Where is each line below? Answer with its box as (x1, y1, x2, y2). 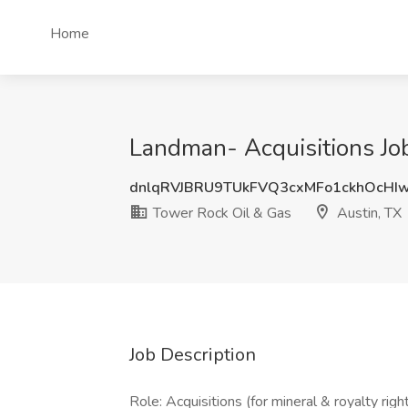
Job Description (129, 342, 256, 367)
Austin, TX (333, 203, 402, 223)
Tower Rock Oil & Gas (149, 203, 291, 223)
